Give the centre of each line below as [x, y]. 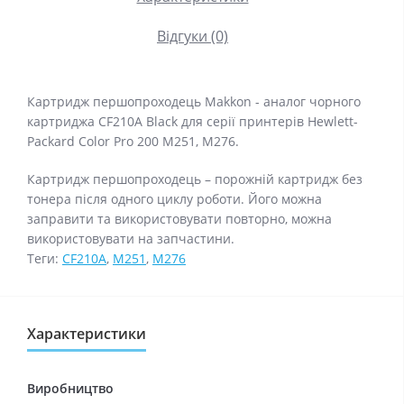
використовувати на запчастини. [131, 239]
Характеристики [87, 334]
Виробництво [71, 388]
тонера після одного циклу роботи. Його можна [174, 199]
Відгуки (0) [193, 36]
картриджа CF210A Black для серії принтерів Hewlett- [193, 121]
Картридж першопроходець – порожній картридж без [195, 179]
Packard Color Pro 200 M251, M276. [133, 141]
